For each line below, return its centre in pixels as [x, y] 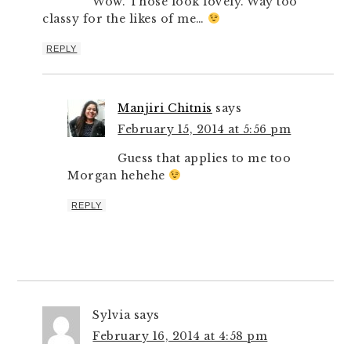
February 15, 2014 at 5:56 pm [204, 129]
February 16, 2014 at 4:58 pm [180, 336]
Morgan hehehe [118, 175]
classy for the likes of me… [125, 19]
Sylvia [112, 315]
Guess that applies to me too [204, 158]
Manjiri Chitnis [165, 108]
